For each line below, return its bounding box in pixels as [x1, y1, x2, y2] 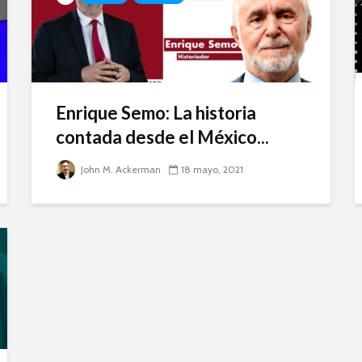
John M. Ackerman [78, 163, 161, 175]
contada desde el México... [56, 126, 269, 148]
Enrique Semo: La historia [56, 102, 256, 124]
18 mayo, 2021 [181, 163, 243, 175]
